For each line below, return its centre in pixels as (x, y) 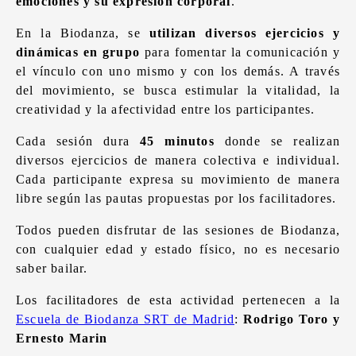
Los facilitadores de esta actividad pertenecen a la (178, 300)
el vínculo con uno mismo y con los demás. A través (178, 71)
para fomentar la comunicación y (240, 52)
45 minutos (177, 141)
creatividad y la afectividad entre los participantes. (166, 109)
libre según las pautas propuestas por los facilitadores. (176, 198)
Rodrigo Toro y (289, 319)
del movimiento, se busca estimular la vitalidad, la (178, 90)
